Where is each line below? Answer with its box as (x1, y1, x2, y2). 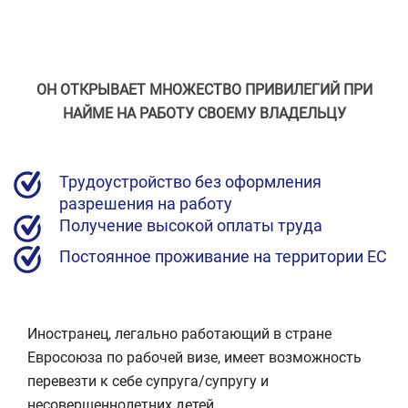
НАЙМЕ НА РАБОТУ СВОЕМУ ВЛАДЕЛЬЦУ (62, 105, 346, 122)
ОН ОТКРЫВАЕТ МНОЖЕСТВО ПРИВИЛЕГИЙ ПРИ (36, 81, 372, 98)
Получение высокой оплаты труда (59, 216, 322, 235)
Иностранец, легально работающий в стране (27, 325, 331, 342)
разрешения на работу (59, 194, 232, 213)
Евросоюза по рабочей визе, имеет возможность (27, 349, 362, 366)
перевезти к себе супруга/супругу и (27, 372, 269, 390)
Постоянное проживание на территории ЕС (59, 247, 387, 266)
